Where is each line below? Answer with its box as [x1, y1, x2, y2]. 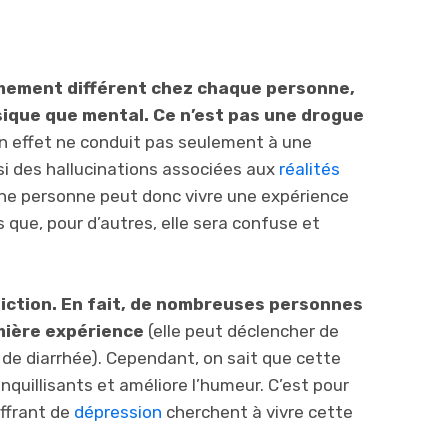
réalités [279, 158, 340, 179]
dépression [74, 401, 162, 422]
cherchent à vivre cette [162, 401, 353, 422]
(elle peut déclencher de [148, 320, 339, 341]
